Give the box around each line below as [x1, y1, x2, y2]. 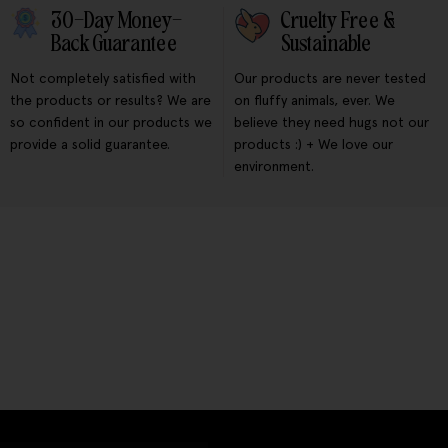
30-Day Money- [51, 8, 183, 34]
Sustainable [281, 31, 372, 57]
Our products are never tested [234, 70, 426, 87]
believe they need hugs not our [234, 114, 429, 131]
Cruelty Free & [281, 8, 397, 34]
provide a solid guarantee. [10, 136, 170, 153]
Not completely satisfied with [10, 70, 196, 87]
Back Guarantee [51, 31, 178, 57]
